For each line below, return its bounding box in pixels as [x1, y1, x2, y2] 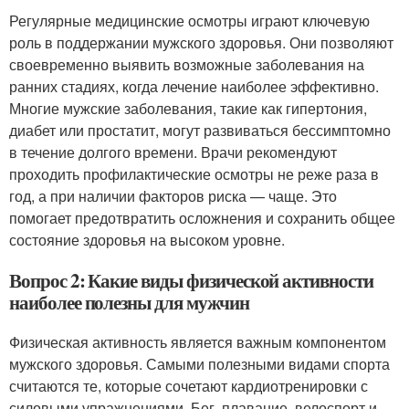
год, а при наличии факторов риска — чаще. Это [9, 184, 337, 206]
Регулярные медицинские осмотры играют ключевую [9, 9, 370, 31]
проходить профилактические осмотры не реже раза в [9, 163, 379, 184]
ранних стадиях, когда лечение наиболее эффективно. [9, 75, 379, 97]
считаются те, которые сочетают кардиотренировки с [9, 374, 368, 396]
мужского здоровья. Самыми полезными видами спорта [9, 352, 390, 374]
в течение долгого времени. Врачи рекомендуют [9, 141, 337, 163]
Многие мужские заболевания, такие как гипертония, [9, 97, 367, 119]
